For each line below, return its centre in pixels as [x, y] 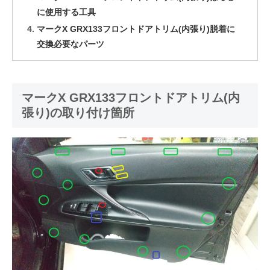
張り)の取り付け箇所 [78, 113]
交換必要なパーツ [71, 44]
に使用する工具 [67, 12]
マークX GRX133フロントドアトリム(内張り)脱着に [136, 29]
